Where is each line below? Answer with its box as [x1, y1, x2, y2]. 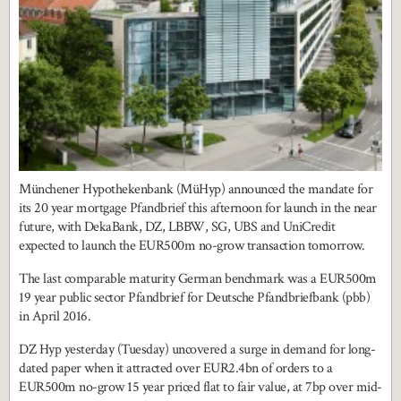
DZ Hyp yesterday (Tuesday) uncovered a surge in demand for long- [19, 340, 375, 360]
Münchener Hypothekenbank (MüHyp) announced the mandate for [19, 180, 372, 200]
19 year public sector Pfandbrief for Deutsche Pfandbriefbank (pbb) [19, 288, 370, 308]
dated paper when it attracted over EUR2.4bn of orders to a [19, 359, 332, 379]
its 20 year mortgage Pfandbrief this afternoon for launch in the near [19, 199, 377, 218]
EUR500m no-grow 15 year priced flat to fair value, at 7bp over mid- [19, 378, 382, 397]
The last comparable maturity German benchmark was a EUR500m [19, 269, 377, 289]
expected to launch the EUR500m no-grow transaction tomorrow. [19, 236, 364, 256]
